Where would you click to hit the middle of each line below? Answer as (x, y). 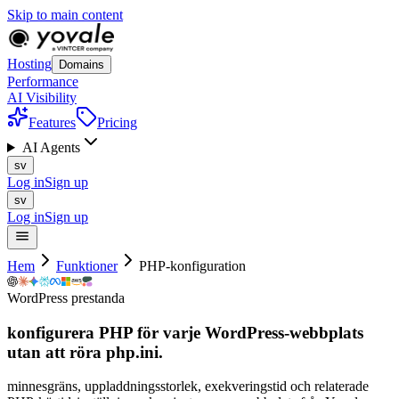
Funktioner (87, 266)
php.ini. (132, 352)
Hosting (29, 64)
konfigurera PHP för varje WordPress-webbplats (185, 332)
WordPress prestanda (66, 298)
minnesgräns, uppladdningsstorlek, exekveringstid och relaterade (188, 387)
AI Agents (51, 147)
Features (52, 122)
